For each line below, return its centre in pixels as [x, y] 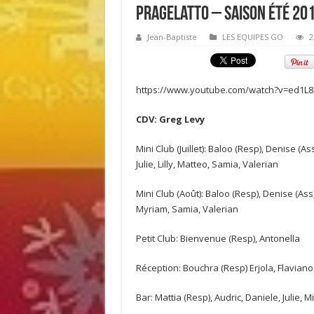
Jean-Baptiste [172, 37]
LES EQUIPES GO [252, 37]
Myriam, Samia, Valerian [187, 209]
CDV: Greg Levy [170, 119]
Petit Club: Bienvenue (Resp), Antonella [218, 238]
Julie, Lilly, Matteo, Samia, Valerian [207, 164]
